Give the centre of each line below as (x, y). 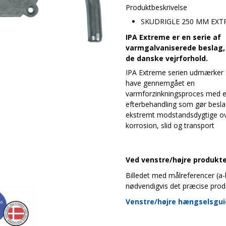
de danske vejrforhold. (167, 58)
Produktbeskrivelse (156, 7)
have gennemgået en (160, 83)
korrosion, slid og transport (170, 125)
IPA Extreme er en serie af (173, 37)
